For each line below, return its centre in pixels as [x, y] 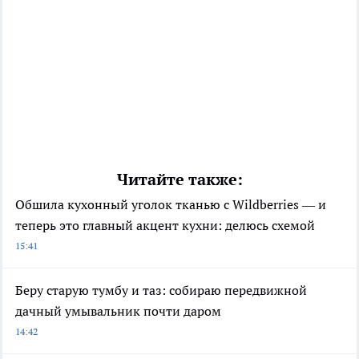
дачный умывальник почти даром [118, 311]
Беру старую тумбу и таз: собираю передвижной [161, 290]
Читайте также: [179, 179]
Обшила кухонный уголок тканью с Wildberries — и [171, 204]
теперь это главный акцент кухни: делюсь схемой [165, 225]
